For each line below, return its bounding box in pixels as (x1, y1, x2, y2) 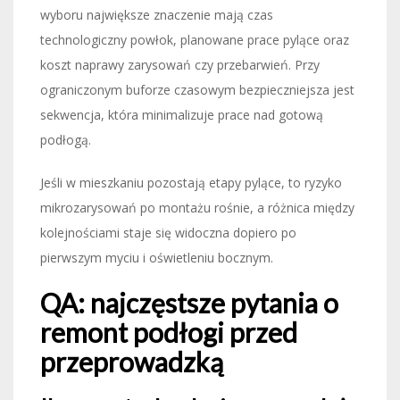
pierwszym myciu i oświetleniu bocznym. (40, 248, 273, 266)
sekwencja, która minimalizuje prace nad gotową (40, 105, 323, 123)
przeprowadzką (40, 345, 223, 378)
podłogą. (40, 130, 91, 148)
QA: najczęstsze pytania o (40, 286, 338, 319)
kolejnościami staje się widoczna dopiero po (40, 223, 296, 241)
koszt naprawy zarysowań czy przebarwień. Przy (40, 55, 320, 73)
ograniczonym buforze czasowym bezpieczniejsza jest (40, 80, 354, 98)
